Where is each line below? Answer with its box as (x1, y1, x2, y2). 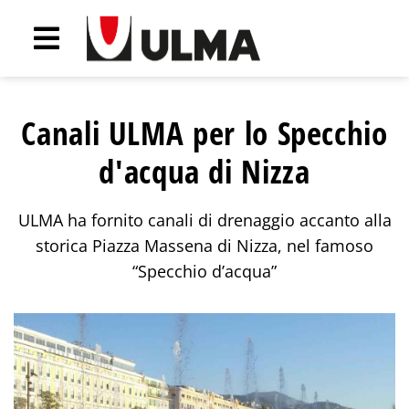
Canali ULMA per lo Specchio (21, 110, 388, 154)
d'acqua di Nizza (99, 148, 310, 193)
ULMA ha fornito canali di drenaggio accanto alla (17, 208, 392, 231)
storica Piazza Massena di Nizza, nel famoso (36, 234, 373, 257)
